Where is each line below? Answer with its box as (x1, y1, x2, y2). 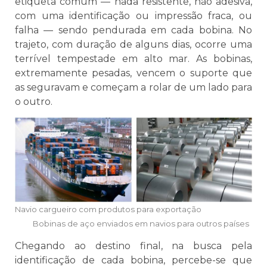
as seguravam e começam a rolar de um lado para (15, 81, 252, 93)
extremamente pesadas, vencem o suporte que (15, 67, 252, 79)
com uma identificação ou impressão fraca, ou (15, 10, 252, 21)
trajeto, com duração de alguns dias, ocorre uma (15, 38, 252, 50)
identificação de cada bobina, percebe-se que (15, 254, 252, 266)
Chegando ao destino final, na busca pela (15, 240, 252, 252)
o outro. (15, 95, 52, 107)
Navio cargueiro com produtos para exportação (15, 204, 250, 214)
